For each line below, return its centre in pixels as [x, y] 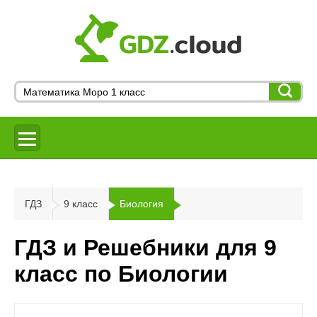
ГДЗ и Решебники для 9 [145, 248]
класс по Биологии [121, 274]
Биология [142, 204]
